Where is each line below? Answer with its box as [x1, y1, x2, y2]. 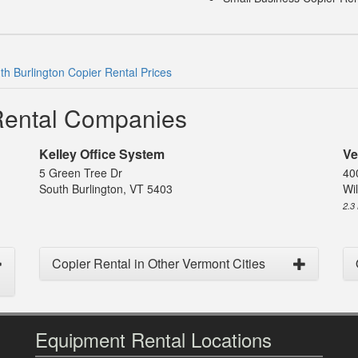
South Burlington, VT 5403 [39, 181, 173, 197]
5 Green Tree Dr [39, 165, 122, 181]
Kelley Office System [39, 145, 165, 164]
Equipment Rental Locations [35, 325, 272, 354]
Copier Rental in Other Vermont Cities [52, 254, 265, 273]
